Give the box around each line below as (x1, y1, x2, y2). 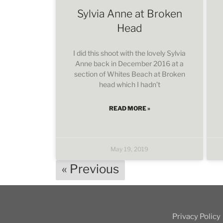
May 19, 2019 (111, 145, 149, 153)
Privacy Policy (172, 212, 221, 221)
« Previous (62, 161, 119, 176)
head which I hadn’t (99, 80, 160, 89)
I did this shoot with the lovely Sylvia (73, 48, 186, 57)
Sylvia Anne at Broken (77, 7, 182, 20)
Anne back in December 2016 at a (75, 59, 184, 68)
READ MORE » (109, 104, 150, 112)
